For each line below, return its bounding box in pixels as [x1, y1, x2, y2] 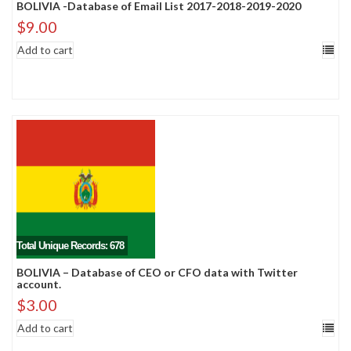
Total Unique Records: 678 [16, 240, 124, 251]
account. [16, 277, 61, 291]
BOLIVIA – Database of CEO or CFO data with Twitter [16, 266, 298, 279]
